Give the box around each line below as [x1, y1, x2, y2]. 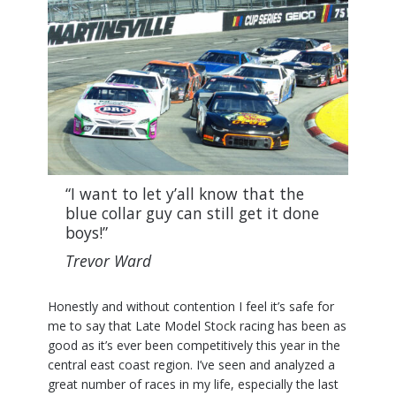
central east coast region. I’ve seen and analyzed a [48, 355, 335, 373]
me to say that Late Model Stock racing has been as [48, 316, 346, 334]
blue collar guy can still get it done [65, 202, 319, 224]
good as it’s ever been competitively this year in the [48, 336, 340, 354]
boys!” [65, 221, 108, 243]
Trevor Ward [65, 249, 151, 271]
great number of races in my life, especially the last [48, 375, 339, 392]
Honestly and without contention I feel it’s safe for [48, 297, 334, 315]
